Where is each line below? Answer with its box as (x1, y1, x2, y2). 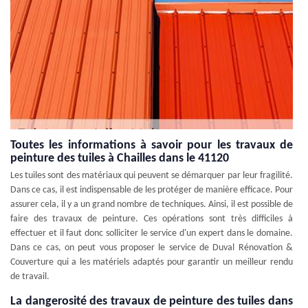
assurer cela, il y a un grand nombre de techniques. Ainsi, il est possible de (10, 199, 293, 210)
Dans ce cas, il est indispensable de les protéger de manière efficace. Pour (10, 184, 293, 195)
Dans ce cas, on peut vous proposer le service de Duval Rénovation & (10, 242, 293, 253)
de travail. (10, 271, 49, 282)
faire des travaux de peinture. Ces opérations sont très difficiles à (10, 213, 293, 224)
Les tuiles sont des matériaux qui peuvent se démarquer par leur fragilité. (10, 170, 293, 181)
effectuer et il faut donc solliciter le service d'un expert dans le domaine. (10, 228, 293, 239)
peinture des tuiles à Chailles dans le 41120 (10, 151, 229, 165)
